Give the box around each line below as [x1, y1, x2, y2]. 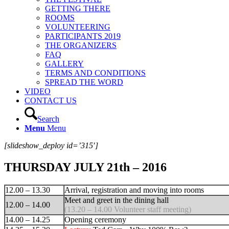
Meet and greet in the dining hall [64, 195, 169, 204]
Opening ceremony [64, 215, 126, 224]
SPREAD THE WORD [45, 78, 123, 86]
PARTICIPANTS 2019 [45, 32, 121, 40]
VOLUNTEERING [45, 22, 110, 31]
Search [37, 114, 59, 123]
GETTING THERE [45, 4, 110, 13]
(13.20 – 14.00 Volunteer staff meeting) [64, 204, 191, 214]
